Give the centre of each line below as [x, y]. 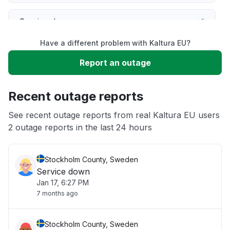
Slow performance [56, 52]
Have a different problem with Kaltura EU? [115, 43]
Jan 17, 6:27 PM [63, 183]
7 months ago [57, 193]
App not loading [50, 114]
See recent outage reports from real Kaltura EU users [114, 115]
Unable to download [59, 83]
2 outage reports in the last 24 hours [80, 127]
